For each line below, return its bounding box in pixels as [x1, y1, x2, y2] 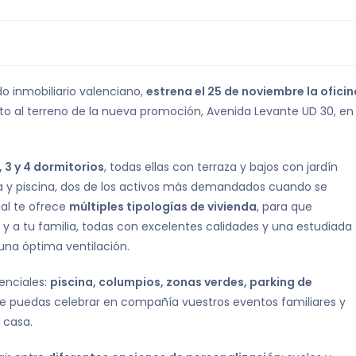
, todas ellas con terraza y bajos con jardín [104, 159, 338, 176]
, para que [257, 199, 312, 215]
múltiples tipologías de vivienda [69, 199, 257, 215]
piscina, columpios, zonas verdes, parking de [50, 274, 312, 291]
